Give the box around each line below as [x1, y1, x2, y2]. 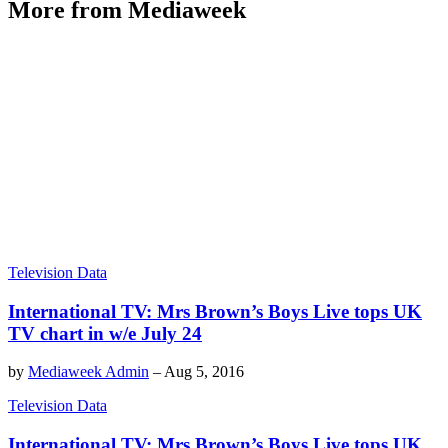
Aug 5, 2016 [164, 363, 244, 381]
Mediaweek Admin [28, 363, 149, 381]
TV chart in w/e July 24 [8, 322, 202, 344]
